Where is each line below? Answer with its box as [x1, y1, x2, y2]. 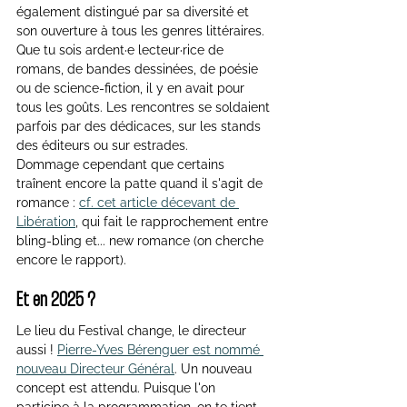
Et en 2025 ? [16, 291, 95, 310]
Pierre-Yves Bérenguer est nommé [57, 342, 263, 357]
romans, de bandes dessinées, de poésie [16, 61, 262, 76]
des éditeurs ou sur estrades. [16, 137, 192, 153]
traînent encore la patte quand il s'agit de [16, 175, 266, 191]
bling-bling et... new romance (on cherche [16, 233, 267, 248]
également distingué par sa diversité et [16, 4, 253, 19]
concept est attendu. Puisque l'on [16, 380, 219, 395]
